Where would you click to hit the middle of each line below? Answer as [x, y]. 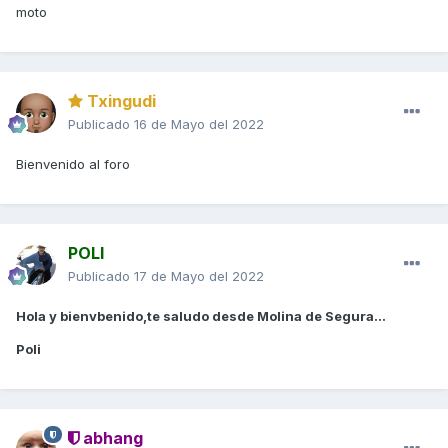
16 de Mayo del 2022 [199, 123]
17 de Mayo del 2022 [199, 275]
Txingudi [119, 100]
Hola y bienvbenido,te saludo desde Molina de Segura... [201, 315]
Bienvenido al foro [75, 163]
